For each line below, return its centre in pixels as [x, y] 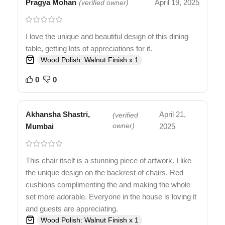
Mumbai [40, 127]
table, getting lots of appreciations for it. [89, 49]
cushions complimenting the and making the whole [108, 185]
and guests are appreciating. [72, 209]
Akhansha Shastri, [58, 115]
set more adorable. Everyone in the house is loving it [111, 197]
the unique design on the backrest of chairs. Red [104, 173]
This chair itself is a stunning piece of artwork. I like [108, 161]
